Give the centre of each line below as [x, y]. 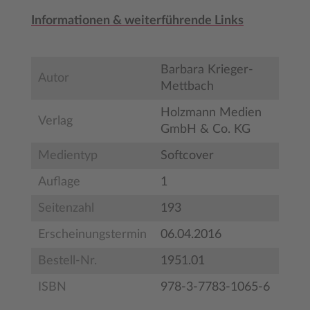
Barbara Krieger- [207, 70]
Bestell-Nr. [67, 261]
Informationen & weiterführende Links [137, 21]
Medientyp [68, 156]
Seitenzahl [66, 208]
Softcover [187, 156]
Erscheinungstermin [92, 235]
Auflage [59, 182]
